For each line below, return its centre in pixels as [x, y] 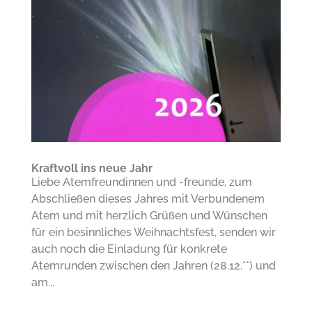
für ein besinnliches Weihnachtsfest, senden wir [153, 232]
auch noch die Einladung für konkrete [129, 249]
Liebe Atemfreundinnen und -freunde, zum [141, 182]
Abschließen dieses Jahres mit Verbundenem [148, 198]
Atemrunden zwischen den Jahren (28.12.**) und [153, 265]
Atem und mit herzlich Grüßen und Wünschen [149, 215]
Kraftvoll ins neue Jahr [92, 168]
